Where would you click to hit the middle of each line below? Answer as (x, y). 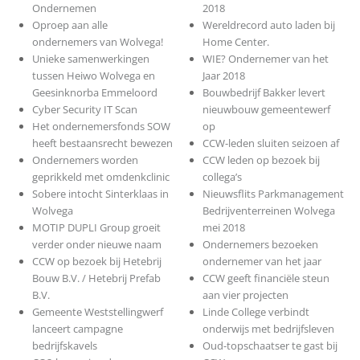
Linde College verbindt (256, 312)
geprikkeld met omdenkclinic (100, 177)
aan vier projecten (246, 295)
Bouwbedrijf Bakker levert (264, 93)
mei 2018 (224, 228)
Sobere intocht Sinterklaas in (100, 194)
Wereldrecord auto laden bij (269, 25)
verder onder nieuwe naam (96, 245)
